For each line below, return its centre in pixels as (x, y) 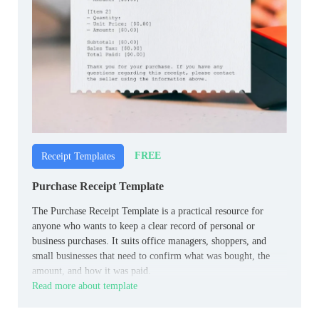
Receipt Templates (78, 156)
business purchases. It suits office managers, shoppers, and (149, 241)
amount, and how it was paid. (91, 271)
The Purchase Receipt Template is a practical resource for (148, 211)
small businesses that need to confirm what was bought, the (151, 256)
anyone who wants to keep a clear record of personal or (143, 226)
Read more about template (85, 286)
